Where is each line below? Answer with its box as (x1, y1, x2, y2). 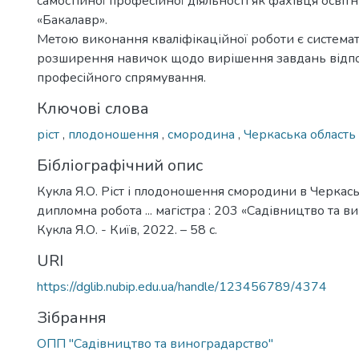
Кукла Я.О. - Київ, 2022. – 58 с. (37, 221, 217, 239)
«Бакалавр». (37, 11, 107, 29)
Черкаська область (244, 126, 356, 143)
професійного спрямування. (37, 69, 206, 87)
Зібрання (37, 307, 107, 329)
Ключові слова (37, 98, 149, 119)
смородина (167, 126, 238, 143)
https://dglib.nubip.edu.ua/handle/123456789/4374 (37, 278, 327, 296)
